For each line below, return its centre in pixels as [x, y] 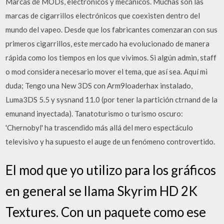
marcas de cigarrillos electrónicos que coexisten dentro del [103, 15]
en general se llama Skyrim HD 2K [102, 191]
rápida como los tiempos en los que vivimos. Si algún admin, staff [111, 57]
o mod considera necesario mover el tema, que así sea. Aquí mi [107, 71]
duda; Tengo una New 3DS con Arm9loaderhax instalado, [99, 85]
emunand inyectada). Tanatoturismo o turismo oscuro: [94, 113]
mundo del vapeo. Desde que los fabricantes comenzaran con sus [112, 29]
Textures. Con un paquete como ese [106, 212]
